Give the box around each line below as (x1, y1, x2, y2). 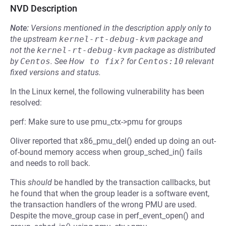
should (28, 178, 52, 187)
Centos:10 (138, 56, 184, 66)
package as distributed (133, 45, 215, 55)
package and (155, 34, 203, 44)
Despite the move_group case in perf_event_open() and (10, 211, 204, 220)
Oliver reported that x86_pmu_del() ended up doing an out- (10, 136, 216, 146)
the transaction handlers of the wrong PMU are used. (10, 200, 197, 209)
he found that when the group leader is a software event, (10, 189, 209, 198)
